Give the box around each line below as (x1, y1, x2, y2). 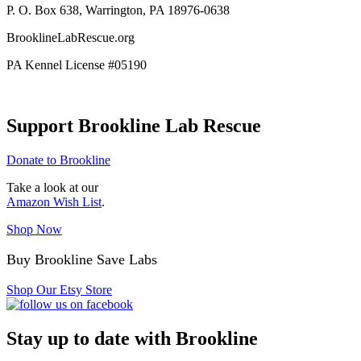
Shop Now (6, 222, 62, 237)
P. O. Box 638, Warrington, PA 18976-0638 (6, 2, 230, 17)
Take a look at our (6, 180, 98, 195)
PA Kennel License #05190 (6, 57, 147, 72)
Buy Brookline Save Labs (6, 251, 157, 268)
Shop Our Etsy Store (6, 283, 112, 297)
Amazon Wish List (6, 195, 102, 210)
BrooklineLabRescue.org (6, 30, 135, 44)
